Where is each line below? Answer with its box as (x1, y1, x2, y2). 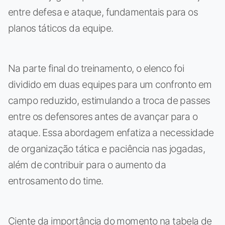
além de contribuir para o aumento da (8, 158, 166, 171)
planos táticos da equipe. (8, 22, 114, 34)
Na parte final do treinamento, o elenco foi (8, 62, 184, 74)
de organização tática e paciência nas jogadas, (8, 142, 205, 155)
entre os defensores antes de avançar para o (8, 110, 198, 123)
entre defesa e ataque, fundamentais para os (8, 6, 198, 18)
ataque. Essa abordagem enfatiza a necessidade (8, 126, 214, 139)
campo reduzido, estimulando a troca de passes (8, 94, 210, 106)
